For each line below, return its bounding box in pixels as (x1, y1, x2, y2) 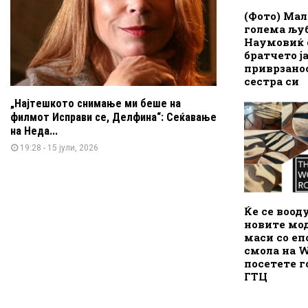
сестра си (244, 74, 299, 89)
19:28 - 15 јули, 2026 (20, 142, 98, 153)
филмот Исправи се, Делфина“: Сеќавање (10, 110, 217, 124)
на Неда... (10, 124, 58, 137)
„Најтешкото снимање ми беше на (10, 96, 181, 110)
